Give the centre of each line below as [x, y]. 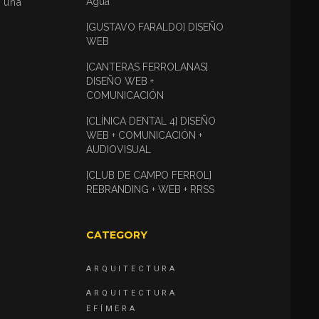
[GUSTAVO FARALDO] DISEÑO [155, 27]
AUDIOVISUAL [119, 150]
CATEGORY [117, 235]
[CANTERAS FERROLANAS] [147, 67]
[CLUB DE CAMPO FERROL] [149, 175]
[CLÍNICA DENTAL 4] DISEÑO [151, 121]
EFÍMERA [112, 309]
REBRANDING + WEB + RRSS [150, 189]
